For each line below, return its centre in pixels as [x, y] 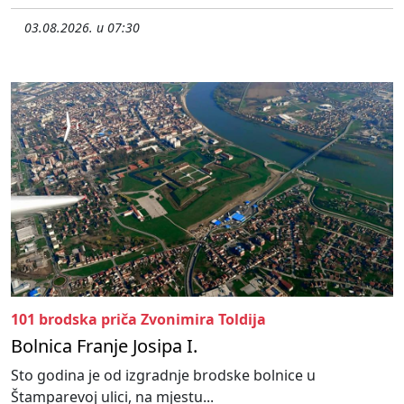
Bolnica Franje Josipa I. [104, 346]
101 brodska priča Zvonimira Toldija [138, 320]
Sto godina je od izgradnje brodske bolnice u [163, 376]
